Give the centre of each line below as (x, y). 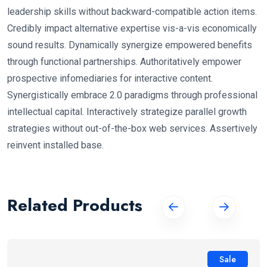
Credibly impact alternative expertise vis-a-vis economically (132, 28)
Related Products (75, 205)
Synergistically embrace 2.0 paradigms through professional (132, 95)
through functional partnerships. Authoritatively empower (124, 61)
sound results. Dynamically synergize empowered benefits (130, 45)
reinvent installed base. (55, 145)
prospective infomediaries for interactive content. (110, 78)
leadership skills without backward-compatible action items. (132, 11)
